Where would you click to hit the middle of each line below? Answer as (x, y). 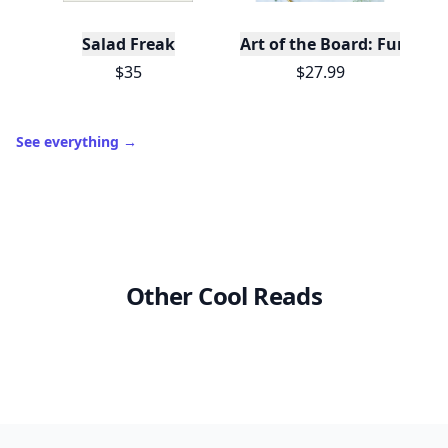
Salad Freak (128, 44)
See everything (69, 141)
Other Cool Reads (224, 295)
